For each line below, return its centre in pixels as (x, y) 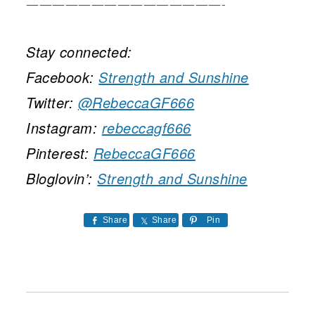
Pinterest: (60, 153)
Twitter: (52, 102)
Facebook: (63, 77)
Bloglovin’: (62, 178)
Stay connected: (79, 52)
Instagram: (64, 128)
